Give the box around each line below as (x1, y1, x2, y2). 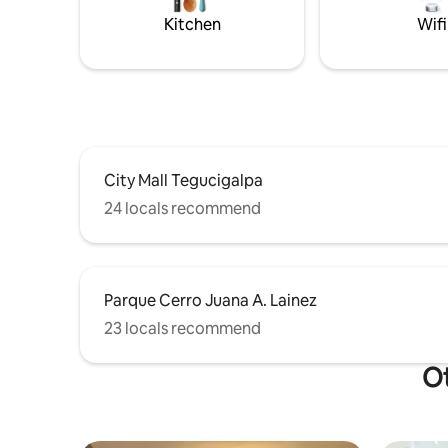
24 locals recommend (104, 197, 261, 219)
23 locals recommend (104, 317, 261, 339)
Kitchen (163, 13, 221, 35)
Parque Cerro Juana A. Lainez (104, 289, 317, 311)
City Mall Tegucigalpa (104, 169, 263, 191)
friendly (380, 25, 433, 45)
